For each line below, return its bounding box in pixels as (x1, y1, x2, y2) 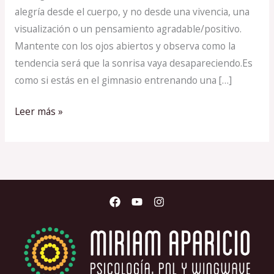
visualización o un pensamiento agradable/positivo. (14, 22, 242, 36)
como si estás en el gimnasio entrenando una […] (14, 73, 232, 87)
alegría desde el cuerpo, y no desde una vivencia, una (14, 5, 250, 19)
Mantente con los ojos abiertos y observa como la (14, 39, 235, 53)
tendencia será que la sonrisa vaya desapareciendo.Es (14, 56, 253, 70)
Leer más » (14, 105, 63, 119)
